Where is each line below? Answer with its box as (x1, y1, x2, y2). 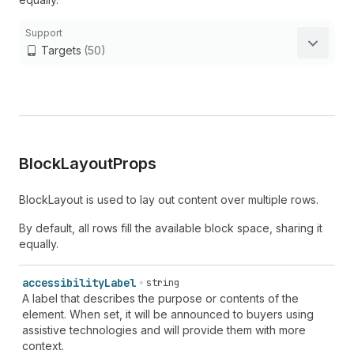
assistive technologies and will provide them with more (22, 323, 306, 337)
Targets (41, 43, 81, 57)
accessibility (22, 276, 104, 290)
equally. (19, 237, 58, 250)
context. (22, 339, 64, 352)
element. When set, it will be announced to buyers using (22, 307, 314, 321)
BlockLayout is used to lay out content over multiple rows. (19, 193, 318, 206)
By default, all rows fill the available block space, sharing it (19, 221, 322, 235)
